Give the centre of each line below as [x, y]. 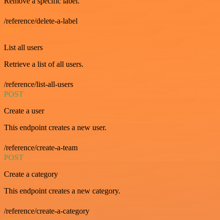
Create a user [24, 110]
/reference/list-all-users [39, 84]
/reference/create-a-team [41, 147]
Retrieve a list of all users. [44, 64]
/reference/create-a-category [47, 211]
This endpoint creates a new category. [62, 191]
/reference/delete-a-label [41, 21]
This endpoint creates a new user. [55, 127]
